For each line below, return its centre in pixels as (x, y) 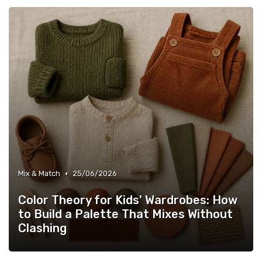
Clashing (42, 228)
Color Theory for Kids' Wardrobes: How (128, 200)
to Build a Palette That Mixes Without (125, 214)
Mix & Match (39, 174)
